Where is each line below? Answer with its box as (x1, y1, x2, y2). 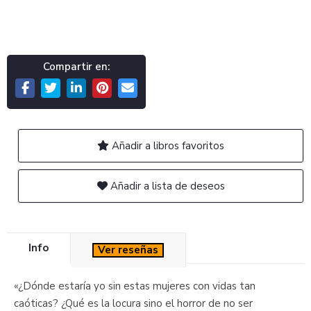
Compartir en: (43, 59, 110, 74)
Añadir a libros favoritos (109, 138, 224, 153)
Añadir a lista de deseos (107, 178, 225, 193)
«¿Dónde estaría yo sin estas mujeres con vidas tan (14, 278, 255, 293)
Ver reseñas (98, 242, 158, 257)
